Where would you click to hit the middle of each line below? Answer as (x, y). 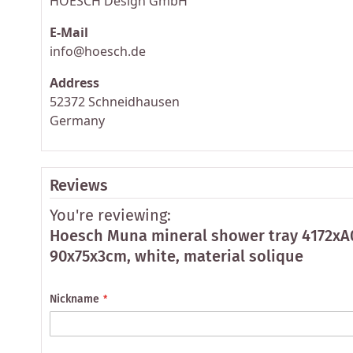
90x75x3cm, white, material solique (176, 257)
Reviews (79, 186)
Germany (77, 120)
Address (74, 82)
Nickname (74, 299)
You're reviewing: (110, 216)
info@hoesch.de (98, 51)
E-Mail (69, 32)
